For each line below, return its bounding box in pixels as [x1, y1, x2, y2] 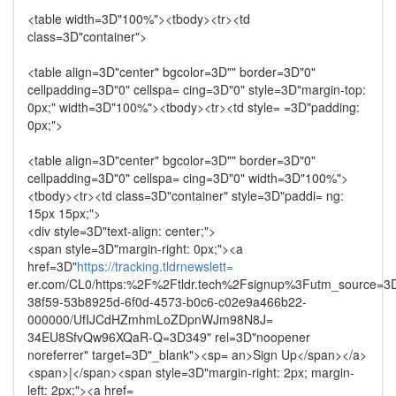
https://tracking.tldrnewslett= [77, 257, 233, 275]
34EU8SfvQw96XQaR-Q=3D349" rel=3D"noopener [27, 328, 310, 346]
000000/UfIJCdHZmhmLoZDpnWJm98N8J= [27, 310, 273, 328]
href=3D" [27, 257, 77, 275]
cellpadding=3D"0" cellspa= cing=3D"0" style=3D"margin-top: [27, 80, 366, 98]
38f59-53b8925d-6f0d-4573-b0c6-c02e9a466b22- [27, 293, 307, 310]
